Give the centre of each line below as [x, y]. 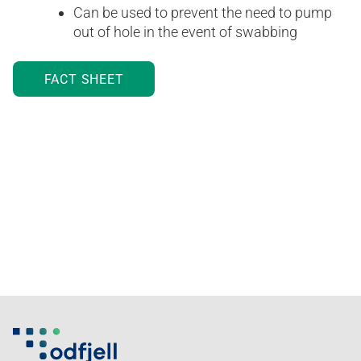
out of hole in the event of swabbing [185, 31]
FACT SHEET [84, 79]
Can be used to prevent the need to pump [203, 12]
